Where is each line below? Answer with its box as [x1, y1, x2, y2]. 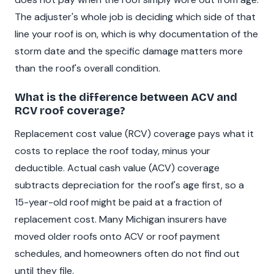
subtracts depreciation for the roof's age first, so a [15, 179, 244, 192]
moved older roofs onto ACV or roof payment [15, 230, 220, 243]
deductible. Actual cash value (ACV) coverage [15, 161, 220, 175]
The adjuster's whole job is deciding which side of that [15, 10, 256, 23]
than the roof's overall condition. [15, 61, 160, 75]
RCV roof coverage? [15, 103, 125, 117]
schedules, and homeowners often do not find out [15, 247, 240, 261]
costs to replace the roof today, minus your [15, 144, 210, 158]
